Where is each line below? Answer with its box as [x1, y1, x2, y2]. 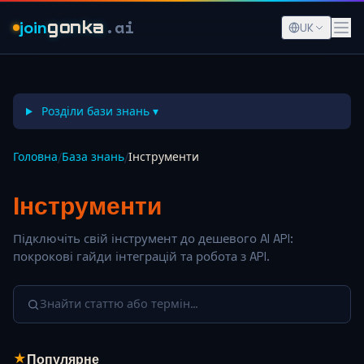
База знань [62, 149, 124, 164]
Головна [13, 149, 58, 164]
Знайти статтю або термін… [40, 297, 198, 311]
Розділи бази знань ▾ [37, 104, 158, 119]
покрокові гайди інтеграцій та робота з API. [13, 249, 270, 264]
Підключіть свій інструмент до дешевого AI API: [13, 231, 293, 246]
